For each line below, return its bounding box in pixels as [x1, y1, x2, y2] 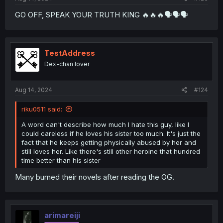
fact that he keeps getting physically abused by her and [21, 138, 196, 146]
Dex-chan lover [44, 60, 90, 68]
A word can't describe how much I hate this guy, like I [21, 120, 189, 128]
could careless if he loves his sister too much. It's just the [21, 129, 201, 137]
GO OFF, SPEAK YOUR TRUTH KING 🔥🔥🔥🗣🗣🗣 [15, 10, 188, 19]
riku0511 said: [21, 105, 62, 113]
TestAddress [44, 48, 95, 58]
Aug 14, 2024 [15, 86, 52, 94]
